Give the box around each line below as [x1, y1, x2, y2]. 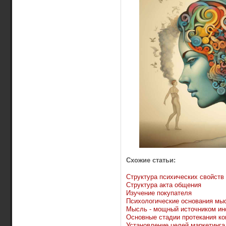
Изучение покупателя [126, 189, 192, 197]
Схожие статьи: [126, 156, 176, 164]
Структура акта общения [126, 181, 201, 189]
